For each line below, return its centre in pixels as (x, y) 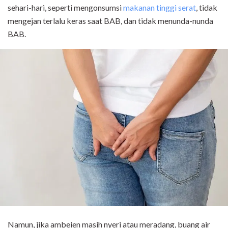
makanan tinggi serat (160, 7)
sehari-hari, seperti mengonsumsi (65, 7)
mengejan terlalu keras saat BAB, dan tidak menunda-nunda (110, 21)
